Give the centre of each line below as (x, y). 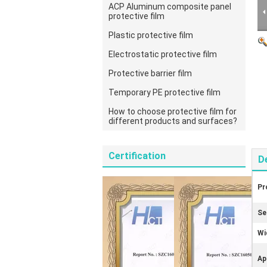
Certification (137, 156)
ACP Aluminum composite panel (170, 7)
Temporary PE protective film (164, 92)
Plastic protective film (151, 35)
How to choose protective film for (173, 111)
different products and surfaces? (173, 121)
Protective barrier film (150, 73)
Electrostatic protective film (163, 54)
